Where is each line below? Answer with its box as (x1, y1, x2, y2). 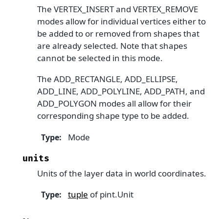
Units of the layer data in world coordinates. (37, 167, 206, 179)
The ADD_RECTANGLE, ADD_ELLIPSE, (37, 73, 178, 85)
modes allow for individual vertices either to (37, 16, 206, 27)
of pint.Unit (88, 189, 133, 200)
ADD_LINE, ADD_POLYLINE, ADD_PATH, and (37, 86, 205, 97)
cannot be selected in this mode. (37, 52, 163, 64)
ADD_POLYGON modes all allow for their (37, 98, 192, 109)
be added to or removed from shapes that (37, 28, 199, 39)
